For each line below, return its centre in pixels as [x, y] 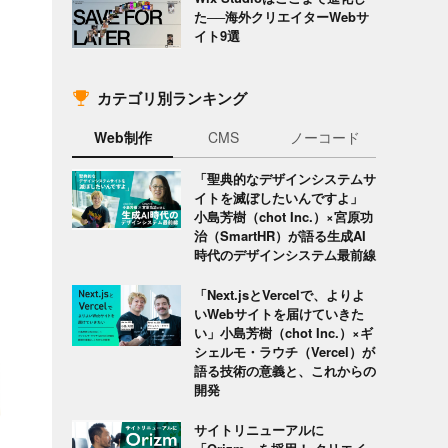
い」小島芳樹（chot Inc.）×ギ [283, 332]
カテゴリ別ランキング [172, 98]
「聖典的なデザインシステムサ [284, 178]
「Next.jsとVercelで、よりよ [279, 294]
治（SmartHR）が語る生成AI [279, 235]
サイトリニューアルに [258, 429]
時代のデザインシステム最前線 [284, 254]
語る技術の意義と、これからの [284, 370]
